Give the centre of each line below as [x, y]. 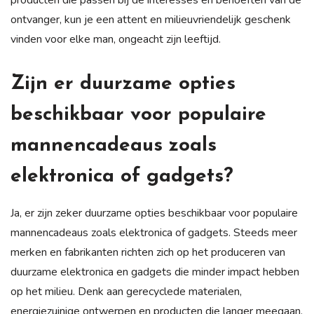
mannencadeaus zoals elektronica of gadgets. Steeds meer [154, 232]
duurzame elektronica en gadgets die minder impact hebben [155, 272]
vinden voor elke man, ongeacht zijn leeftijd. [116, 39]
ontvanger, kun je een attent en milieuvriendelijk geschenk [151, 19]
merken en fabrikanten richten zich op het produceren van [148, 252]
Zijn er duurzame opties [123, 84]
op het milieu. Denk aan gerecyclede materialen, [126, 291]
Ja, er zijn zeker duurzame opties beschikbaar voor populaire [154, 213]
